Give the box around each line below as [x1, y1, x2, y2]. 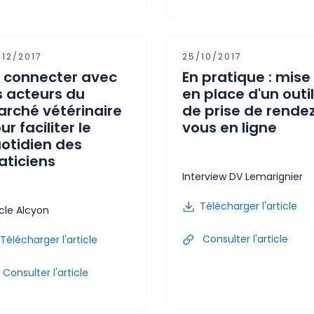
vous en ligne [182, 117, 277, 137]
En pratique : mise [182, 67, 310, 87]
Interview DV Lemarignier [182, 169, 303, 184]
